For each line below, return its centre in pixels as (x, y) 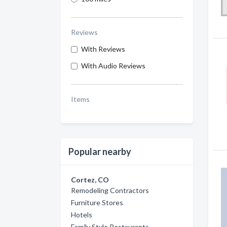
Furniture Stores (97, 202)
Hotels (82, 215)
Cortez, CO (90, 180)
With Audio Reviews (113, 66)
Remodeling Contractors (110, 190)
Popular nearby (100, 152)
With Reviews (103, 49)
